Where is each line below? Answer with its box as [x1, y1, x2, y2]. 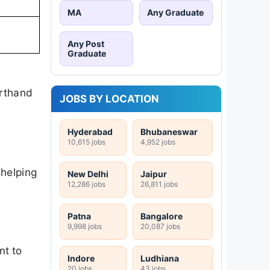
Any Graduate [147, 7, 204, 17]
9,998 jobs [67, 221, 102, 231]
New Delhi [67, 168, 108, 179]
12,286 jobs [67, 179, 105, 189]
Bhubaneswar [140, 126, 198, 137]
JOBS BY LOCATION [60, 92, 159, 105]
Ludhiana [140, 253, 179, 263]
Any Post [67, 38, 104, 49]
